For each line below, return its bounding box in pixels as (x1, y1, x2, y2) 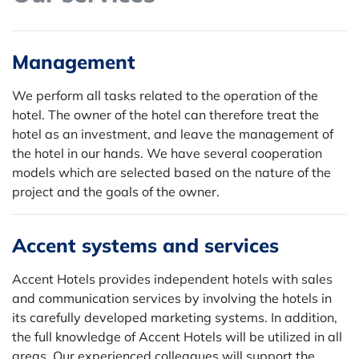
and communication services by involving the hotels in (12, 290, 332, 306)
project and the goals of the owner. (12, 184, 220, 200)
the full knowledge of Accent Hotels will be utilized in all (12, 329, 342, 345)
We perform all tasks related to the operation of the (12, 87, 318, 103)
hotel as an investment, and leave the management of (12, 126, 333, 142)
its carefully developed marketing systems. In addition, (12, 309, 337, 325)
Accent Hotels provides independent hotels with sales (12, 271, 333, 287)
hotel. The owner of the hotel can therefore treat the (12, 107, 319, 123)
